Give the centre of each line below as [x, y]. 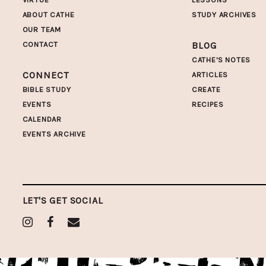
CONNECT [45, 75]
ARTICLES [210, 74]
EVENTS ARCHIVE [54, 134]
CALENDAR [42, 119]
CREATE [206, 89]
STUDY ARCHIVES [224, 14]
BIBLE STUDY [47, 89]
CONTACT [40, 44]
